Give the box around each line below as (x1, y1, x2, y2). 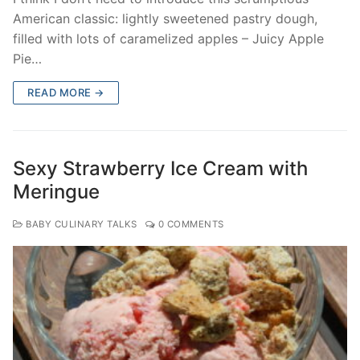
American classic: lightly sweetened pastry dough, (13, 10, 317, 27)
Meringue (13, 180, 100, 204)
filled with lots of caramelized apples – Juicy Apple (13, 31, 324, 47)
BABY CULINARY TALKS (22, 219, 137, 231)
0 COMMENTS (155, 219, 224, 231)
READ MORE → (27, 86, 104, 100)
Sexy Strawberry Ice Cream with (13, 157, 308, 181)
